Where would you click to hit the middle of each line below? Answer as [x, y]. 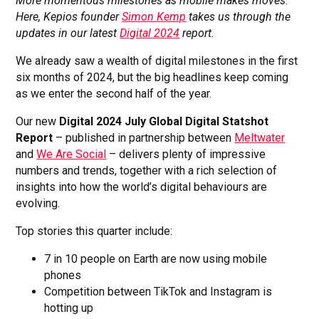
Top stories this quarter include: [94, 231]
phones [63, 275]
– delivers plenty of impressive [186, 154]
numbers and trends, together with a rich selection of [147, 170]
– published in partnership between [144, 137]
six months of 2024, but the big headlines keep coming [152, 77]
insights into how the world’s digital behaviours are [142, 187]
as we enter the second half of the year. [114, 93]
